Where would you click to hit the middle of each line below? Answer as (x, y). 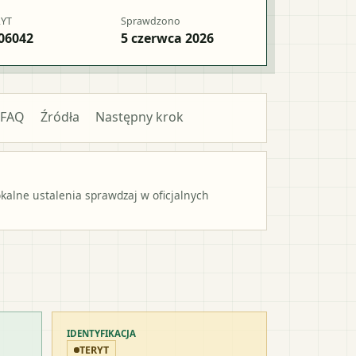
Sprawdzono (151, 21)
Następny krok (139, 116)
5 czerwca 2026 (167, 38)
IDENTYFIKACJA (101, 333)
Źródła (60, 116)
